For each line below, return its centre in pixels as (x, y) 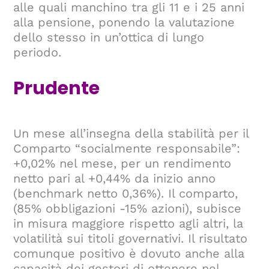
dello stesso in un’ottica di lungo (109, 38)
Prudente (57, 89)
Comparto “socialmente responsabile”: (127, 149)
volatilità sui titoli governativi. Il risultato (131, 239)
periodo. (38, 53)
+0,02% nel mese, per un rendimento (122, 164)
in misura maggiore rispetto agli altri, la (128, 224)
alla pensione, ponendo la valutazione (124, 23)
